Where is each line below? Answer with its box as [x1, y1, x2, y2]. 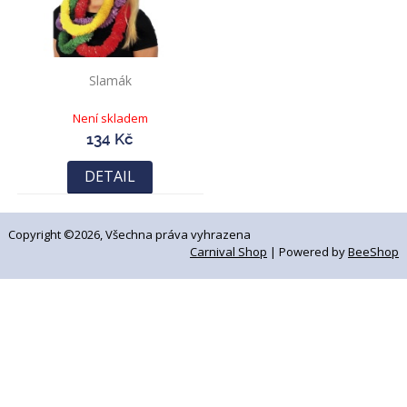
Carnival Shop [190, 243, 268, 260]
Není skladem [72, 110, 148, 127]
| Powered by [267, 243, 349, 260]
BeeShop [348, 243, 400, 260]
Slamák [88, 72, 132, 90]
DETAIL [84, 166, 136, 187]
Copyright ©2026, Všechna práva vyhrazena [7, 226, 251, 243]
